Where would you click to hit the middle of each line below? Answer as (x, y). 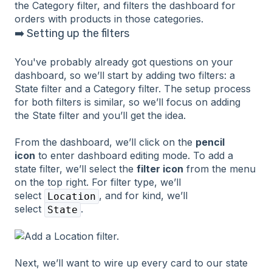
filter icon (160, 169)
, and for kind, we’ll (143, 196)
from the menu (219, 169)
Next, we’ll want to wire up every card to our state (131, 263)
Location (72, 197)
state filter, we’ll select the (76, 169)
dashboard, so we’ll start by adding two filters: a (125, 75)
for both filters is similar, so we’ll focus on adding (127, 102)
